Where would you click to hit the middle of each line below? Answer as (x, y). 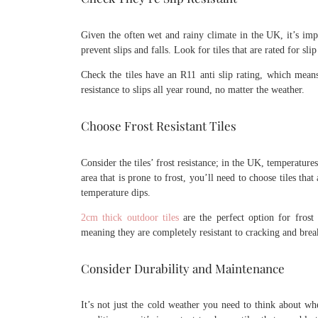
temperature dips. (116, 192)
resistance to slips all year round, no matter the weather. (193, 89)
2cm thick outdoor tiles (130, 217)
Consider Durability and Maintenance (183, 268)
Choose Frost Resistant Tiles (159, 126)
